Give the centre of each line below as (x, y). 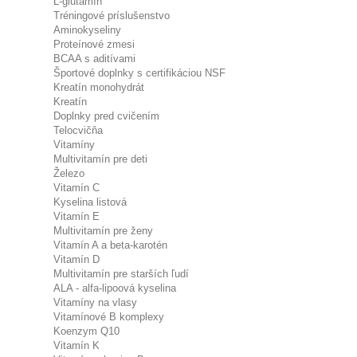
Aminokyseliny (87, 30)
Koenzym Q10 (86, 331)
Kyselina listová (90, 202)
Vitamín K (76, 345)
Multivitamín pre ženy (103, 231)
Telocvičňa (78, 130)
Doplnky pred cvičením (106, 116)
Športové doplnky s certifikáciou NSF (139, 73)
